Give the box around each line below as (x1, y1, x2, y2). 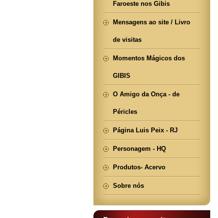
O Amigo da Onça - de (113, 91, 180, 98)
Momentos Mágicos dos (113, 54, 185, 62)
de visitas (113, 36, 142, 43)
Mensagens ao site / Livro (113, 18, 190, 26)
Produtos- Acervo (113, 163, 165, 171)
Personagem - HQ (113, 145, 166, 152)
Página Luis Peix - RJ (113, 127, 178, 134)
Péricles (113, 108, 137, 115)
